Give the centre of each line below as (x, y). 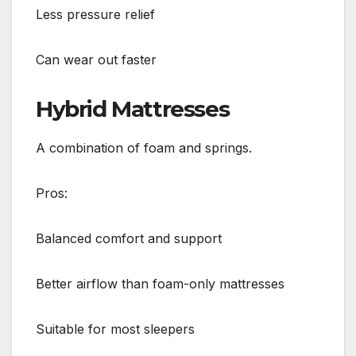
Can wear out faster (96, 59)
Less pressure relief (95, 14)
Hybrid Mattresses (133, 108)
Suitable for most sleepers (115, 329)
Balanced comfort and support (129, 238)
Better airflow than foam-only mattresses (160, 283)
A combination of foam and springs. (144, 147)
